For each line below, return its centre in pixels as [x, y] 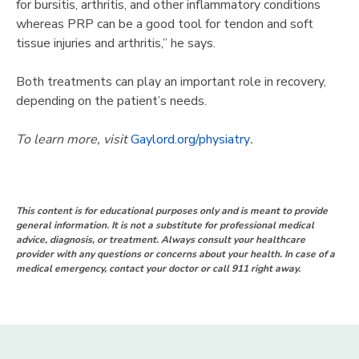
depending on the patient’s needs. [111, 101]
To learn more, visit [73, 139]
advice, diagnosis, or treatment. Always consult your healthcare [161, 240]
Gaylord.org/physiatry [190, 139]
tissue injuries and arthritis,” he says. [116, 43]
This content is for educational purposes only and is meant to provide [172, 211]
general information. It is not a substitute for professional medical [165, 226]
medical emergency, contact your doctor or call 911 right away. [158, 269]
